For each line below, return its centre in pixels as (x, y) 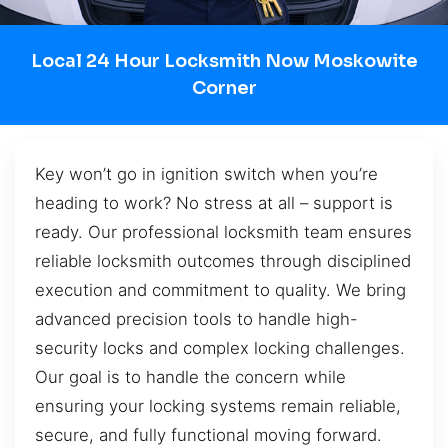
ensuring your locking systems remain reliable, (218, 405)
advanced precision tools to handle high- (196, 318)
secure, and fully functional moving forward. (208, 434)
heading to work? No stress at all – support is (214, 202)
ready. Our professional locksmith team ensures (223, 231)
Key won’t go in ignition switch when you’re (206, 173)
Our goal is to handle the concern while (190, 376)
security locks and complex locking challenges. (220, 347)
